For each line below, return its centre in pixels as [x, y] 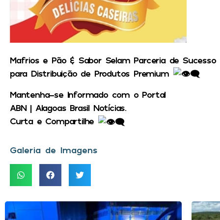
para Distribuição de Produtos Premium [91, 73]
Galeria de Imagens [54, 150]
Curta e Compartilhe [54, 121]
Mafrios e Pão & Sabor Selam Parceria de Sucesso [113, 60]
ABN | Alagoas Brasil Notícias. [68, 107]
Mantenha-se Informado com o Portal [88, 94]
